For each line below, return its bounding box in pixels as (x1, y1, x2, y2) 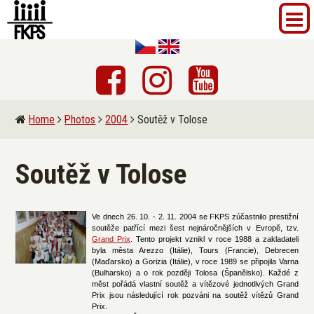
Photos (64, 113, 96, 126)
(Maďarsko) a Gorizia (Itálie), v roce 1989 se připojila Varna (92, 257, 299, 266)
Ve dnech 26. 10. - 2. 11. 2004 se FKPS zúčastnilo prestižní (92, 212, 299, 221)
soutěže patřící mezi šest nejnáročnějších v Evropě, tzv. (92, 223, 299, 232)
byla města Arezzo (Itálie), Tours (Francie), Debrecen (92, 245, 299, 254)
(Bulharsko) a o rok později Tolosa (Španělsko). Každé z (92, 268, 299, 277)
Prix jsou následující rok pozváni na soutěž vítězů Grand (92, 290, 299, 299)
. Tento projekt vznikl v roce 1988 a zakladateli (130, 234, 299, 243)
